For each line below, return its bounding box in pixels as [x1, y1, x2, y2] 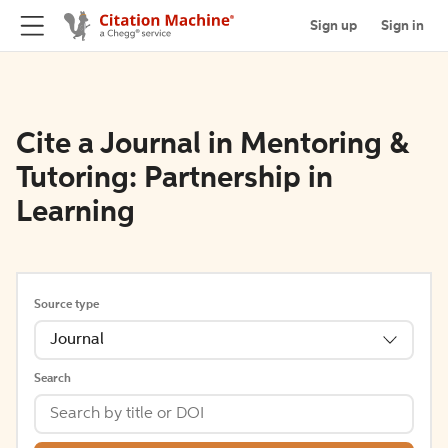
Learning [16, 198, 135, 228]
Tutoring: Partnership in [16, 164, 333, 194]
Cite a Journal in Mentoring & [16, 130, 409, 160]
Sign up [310, 18, 357, 33]
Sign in [381, 18, 424, 33]
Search [34, 373, 71, 385]
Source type [34, 299, 99, 311]
